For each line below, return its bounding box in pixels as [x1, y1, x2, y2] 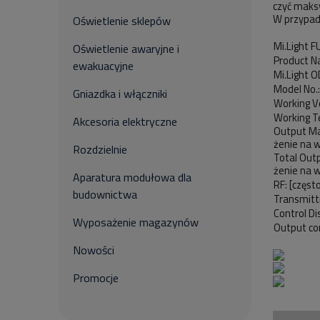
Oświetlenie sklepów [73, 12, 171, 29]
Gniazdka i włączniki [73, 85, 167, 102]
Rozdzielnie [73, 141, 127, 158]
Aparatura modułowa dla [73, 169, 191, 186]
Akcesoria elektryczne [73, 113, 177, 130]
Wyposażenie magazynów [73, 214, 199, 231]
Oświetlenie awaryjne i [73, 40, 179, 57]
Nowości [73, 241, 114, 259]
